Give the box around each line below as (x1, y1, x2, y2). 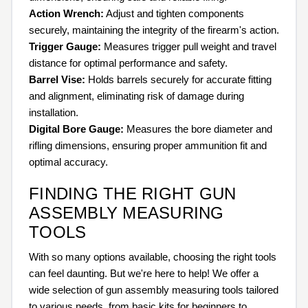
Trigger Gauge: (29, 41, 101, 53)
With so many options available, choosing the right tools (29, 251, 276, 263)
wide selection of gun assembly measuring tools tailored (29, 284, 278, 296)
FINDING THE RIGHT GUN (29, 184, 236, 203)
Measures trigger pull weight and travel (101, 41, 276, 53)
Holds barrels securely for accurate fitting (85, 74, 272, 86)
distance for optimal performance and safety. (29, 57, 228, 69)
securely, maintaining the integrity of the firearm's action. (29, 24, 279, 36)
